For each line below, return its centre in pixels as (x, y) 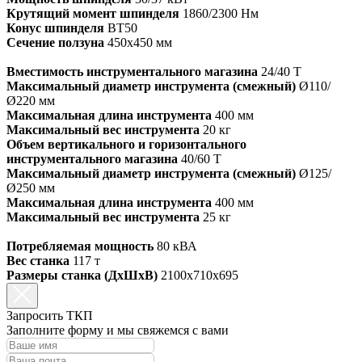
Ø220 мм (31, 100)
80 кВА (175, 246)
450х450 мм (140, 42)
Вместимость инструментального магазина (132, 71)
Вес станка (38, 260)
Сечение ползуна (57, 42)
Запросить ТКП (50, 315)
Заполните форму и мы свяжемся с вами (118, 330)
